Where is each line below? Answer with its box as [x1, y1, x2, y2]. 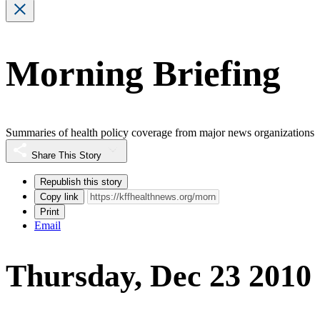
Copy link [40, 191, 79, 202]
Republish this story [40, 176, 122, 187]
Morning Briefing [6, 54, 281, 94]
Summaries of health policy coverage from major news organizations [6, 126, 314, 139]
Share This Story [31, 149, 101, 161]
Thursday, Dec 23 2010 [6, 259, 311, 294]
